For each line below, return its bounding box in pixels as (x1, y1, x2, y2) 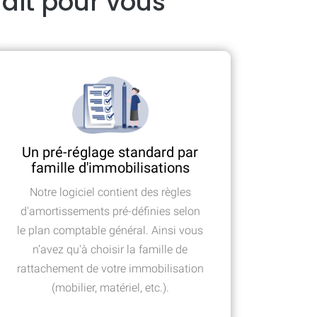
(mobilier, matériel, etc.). (51, 281, 169, 295)
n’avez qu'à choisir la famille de (33, 243, 188, 257)
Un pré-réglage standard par (22, 144, 199, 161)
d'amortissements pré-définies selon (20, 204, 200, 219)
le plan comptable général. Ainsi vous (17, 224, 204, 238)
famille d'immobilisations (30, 159, 190, 177)
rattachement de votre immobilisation (16, 262, 204, 276)
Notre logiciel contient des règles (29, 185, 191, 200)
